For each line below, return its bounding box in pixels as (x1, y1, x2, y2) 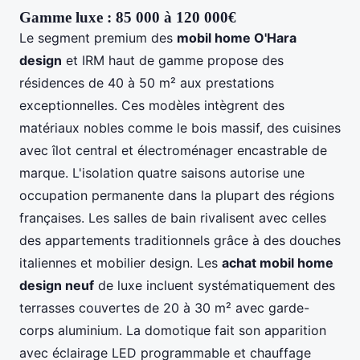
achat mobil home (222, 254, 333, 271)
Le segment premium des (19, 29, 177, 46)
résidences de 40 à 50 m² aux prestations (19, 74, 274, 91)
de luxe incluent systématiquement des (94, 276, 335, 293)
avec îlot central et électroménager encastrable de (19, 141, 327, 158)
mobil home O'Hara (177, 29, 297, 46)
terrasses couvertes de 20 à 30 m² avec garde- (19, 299, 309, 316)
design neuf (19, 276, 94, 293)
